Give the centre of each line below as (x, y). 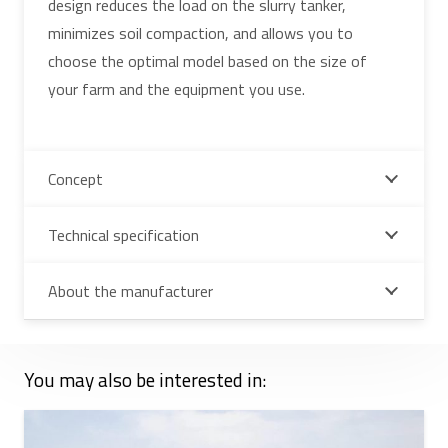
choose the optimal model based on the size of (207, 60)
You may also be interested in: (145, 379)
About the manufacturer (130, 290)
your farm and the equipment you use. (176, 88)
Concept (75, 178)
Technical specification (123, 234)
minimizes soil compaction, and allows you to (200, 32)
